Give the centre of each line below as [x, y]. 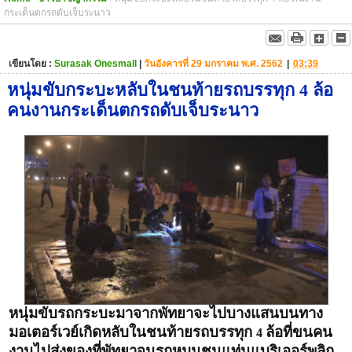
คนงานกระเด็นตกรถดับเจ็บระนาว [133, 110]
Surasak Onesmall [95, 63]
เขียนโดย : [31, 63]
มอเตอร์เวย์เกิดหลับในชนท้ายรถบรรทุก [132, 332]
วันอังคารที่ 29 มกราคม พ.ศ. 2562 [214, 63]
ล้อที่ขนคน [299, 332]
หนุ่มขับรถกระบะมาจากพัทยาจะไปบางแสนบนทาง [166, 313]
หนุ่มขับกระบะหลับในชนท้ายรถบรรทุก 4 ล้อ [170, 90]
